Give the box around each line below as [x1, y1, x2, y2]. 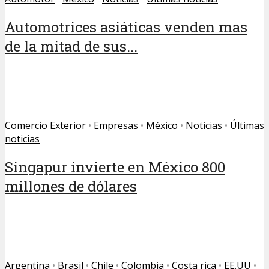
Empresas [94, 119, 138, 133]
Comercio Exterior [5, 119, 86, 133]
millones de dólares [5, 177, 137, 196]
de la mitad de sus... [5, 37, 138, 56]
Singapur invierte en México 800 [5, 157, 225, 177]
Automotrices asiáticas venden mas [5, 17, 247, 37]
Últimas [230, 119, 264, 133]
